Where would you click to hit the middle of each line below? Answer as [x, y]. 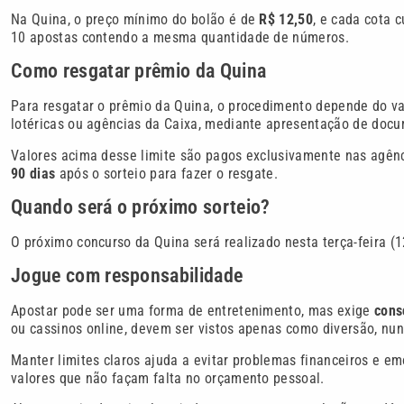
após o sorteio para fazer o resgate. [167, 173]
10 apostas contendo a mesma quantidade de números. [180, 37]
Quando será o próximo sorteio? [141, 207]
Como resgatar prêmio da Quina [139, 71]
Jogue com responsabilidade [127, 276]
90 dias [33, 173]
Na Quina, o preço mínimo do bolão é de [135, 19]
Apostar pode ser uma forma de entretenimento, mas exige [193, 311]
